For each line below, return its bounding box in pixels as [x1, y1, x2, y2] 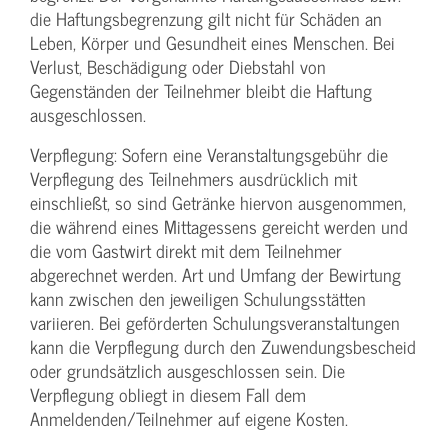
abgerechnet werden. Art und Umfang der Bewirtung [30, 260, 401, 290]
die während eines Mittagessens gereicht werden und [30, 212, 408, 242]
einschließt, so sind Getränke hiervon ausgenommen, [30, 188, 406, 218]
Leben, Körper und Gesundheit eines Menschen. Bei [30, 28, 395, 58]
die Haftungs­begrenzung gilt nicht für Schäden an [30, 4, 382, 34]
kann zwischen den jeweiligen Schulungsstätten [30, 284, 366, 314]
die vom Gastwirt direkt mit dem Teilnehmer [30, 236, 342, 266]
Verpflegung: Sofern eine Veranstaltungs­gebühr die [30, 140, 388, 170]
